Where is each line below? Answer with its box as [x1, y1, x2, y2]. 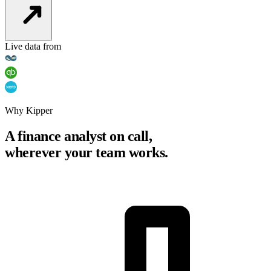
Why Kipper [5, 105, 53, 116]
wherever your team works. [5, 145, 168, 161]
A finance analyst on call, [5, 128, 152, 145]
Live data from [5, 41, 61, 52]
